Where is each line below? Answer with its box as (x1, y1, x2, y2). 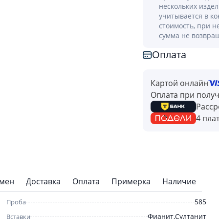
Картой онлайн (151, 78, 208, 88)
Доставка (26, 176, 61, 187)
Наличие (162, 176, 196, 187)
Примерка (111, 176, 151, 187)
